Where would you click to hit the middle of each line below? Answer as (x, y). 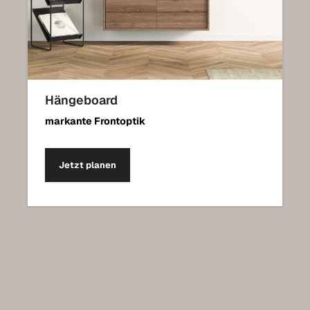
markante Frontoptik (95, 121)
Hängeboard (81, 100)
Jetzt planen (88, 165)
